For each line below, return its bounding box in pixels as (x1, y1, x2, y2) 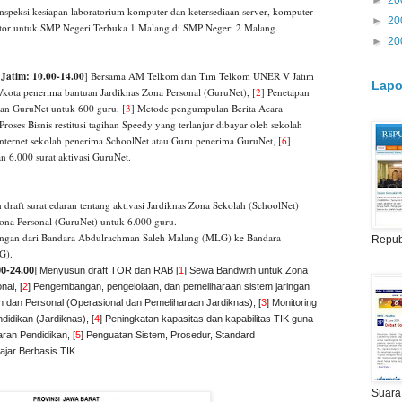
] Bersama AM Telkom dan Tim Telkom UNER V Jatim (84, 69, 314, 83)
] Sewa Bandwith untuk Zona (184, 265, 308, 276)
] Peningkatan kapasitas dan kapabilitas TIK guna (100, 313, 313, 325)
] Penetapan (261, 85, 310, 100)
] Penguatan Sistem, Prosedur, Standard (81, 329, 255, 341)
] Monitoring (267, 297, 317, 309)
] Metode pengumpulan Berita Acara (131, 101, 283, 116)
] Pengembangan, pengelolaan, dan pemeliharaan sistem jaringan (28, 281, 310, 293)
